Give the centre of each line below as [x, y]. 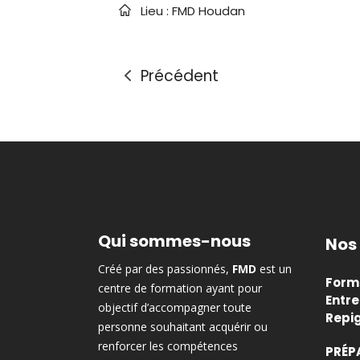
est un [274, 269]
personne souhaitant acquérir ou [183, 327]
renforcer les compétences [168, 346]
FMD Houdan [209, 11]
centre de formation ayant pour [180, 288]
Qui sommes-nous [174, 241]
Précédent [180, 76]
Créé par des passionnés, [165, 269]
